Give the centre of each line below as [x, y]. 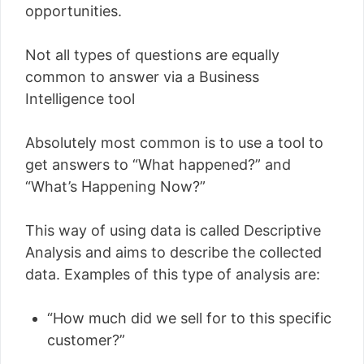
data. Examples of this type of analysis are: [173, 274]
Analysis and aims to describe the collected [173, 252]
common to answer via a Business [142, 76]
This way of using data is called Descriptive [173, 230]
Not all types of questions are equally [152, 54]
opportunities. [74, 11]
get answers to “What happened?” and [158, 164]
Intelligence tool [80, 98]
